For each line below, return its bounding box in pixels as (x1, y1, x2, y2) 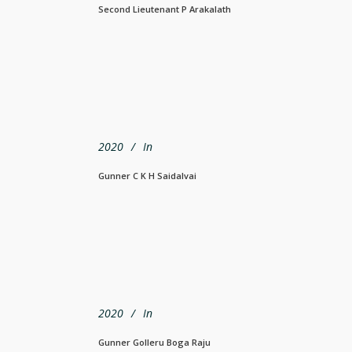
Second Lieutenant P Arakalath (98, 2, 231, 15)
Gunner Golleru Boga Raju (98, 335, 211, 348)
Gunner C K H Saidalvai (98, 169, 196, 181)
